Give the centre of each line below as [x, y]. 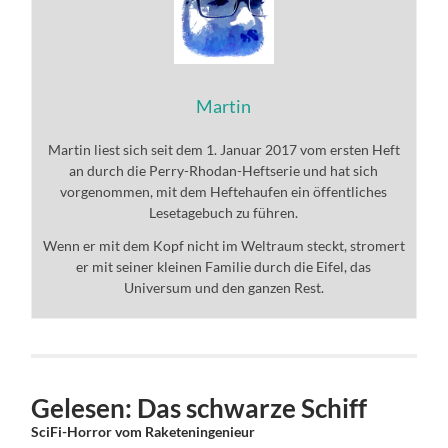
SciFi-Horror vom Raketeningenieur [143, 432]
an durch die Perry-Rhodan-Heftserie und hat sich [224, 171]
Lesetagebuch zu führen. [224, 213]
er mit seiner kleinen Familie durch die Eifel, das [224, 267]
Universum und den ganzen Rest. [223, 288]
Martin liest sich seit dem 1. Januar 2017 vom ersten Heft [223, 150]
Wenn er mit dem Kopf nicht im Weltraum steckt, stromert [223, 246]
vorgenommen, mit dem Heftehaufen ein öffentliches [224, 192]
